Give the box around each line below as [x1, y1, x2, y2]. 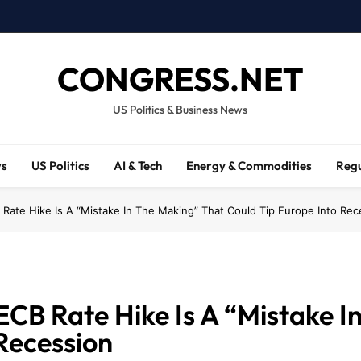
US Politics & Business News [113, 102, 248, 117]
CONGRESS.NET [56, 59, 304, 99]
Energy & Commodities [186, 158, 313, 173]
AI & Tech [114, 158, 163, 173]
